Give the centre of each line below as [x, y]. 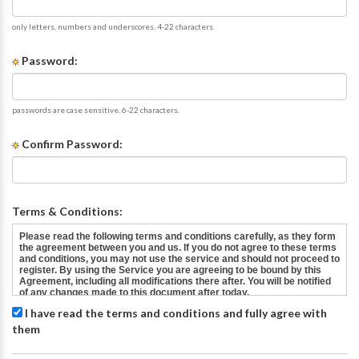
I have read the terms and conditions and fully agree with [175, 313]
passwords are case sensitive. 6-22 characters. [96, 110]
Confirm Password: [71, 144]
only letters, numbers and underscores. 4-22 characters [113, 26]
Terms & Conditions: [67, 211]
